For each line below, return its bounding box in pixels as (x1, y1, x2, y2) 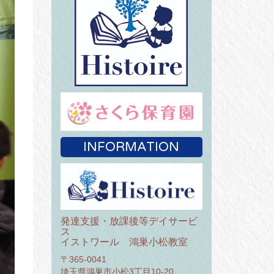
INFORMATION (83, 139, 180, 155)
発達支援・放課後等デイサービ (60, 216, 198, 227)
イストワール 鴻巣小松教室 (60, 237, 188, 248)
